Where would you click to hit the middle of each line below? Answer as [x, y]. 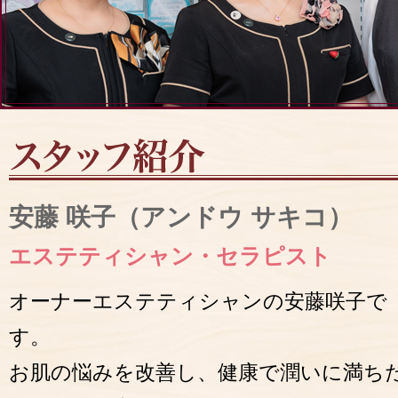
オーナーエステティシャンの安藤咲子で [198, 301]
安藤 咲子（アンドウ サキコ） [181, 217]
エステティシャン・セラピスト [170, 256]
